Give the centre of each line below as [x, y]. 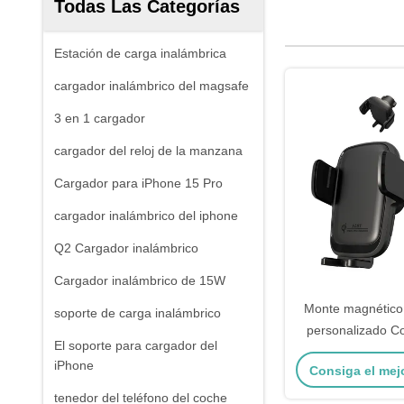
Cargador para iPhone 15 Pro [138, 183]
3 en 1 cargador [100, 118]
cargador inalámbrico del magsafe [151, 86]
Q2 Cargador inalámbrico [126, 248]
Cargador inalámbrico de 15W [140, 280]
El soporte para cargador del [136, 345]
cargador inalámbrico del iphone [146, 216]
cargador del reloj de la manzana [148, 151]
